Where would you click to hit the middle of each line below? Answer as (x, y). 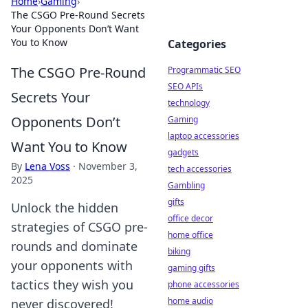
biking (179, 251)
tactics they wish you (72, 285)
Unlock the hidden (65, 208)
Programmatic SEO (204, 70)
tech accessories (200, 169)
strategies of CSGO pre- (79, 227)
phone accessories (203, 284)
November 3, (108, 166)
